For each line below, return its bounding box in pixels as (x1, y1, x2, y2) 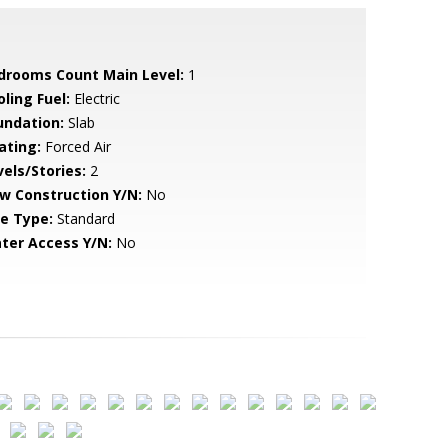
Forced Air (40, 137, 111, 156)
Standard (52, 209, 115, 228)
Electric (69, 89, 120, 108)
